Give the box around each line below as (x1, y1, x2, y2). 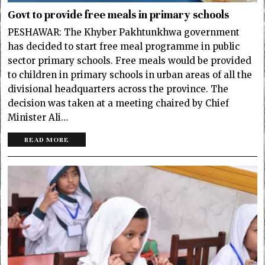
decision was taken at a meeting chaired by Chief (8, 98, 230, 109)
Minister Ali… (8, 112, 69, 124)
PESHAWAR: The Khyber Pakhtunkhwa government (8, 27, 240, 38)
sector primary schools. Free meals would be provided (8, 55, 252, 67)
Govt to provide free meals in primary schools (8, 8, 230, 22)
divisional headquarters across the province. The (8, 83, 229, 95)
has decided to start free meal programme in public (8, 41, 240, 53)
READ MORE (24, 135, 70, 144)
